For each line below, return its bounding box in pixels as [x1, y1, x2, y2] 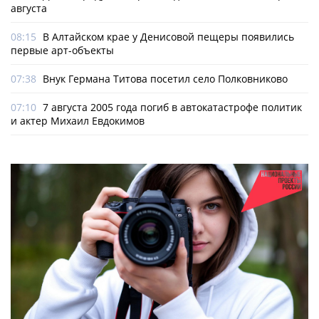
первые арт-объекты [11, 43, 114, 58]
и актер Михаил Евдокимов [11, 114, 145, 128]
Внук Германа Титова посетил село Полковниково [43, 72, 288, 86]
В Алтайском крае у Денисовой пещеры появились [43, 30, 294, 44]
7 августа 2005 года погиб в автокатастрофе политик [43, 100, 302, 115]
